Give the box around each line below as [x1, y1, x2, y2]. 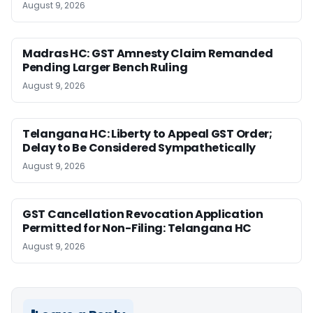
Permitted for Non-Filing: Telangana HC [22, 220, 252, 237]
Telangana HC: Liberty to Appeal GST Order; [22, 126, 272, 143]
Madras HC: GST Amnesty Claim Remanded [22, 45, 273, 62]
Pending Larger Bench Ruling [22, 59, 188, 76]
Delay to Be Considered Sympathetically [22, 140, 256, 156]
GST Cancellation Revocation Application [22, 206, 263, 223]
